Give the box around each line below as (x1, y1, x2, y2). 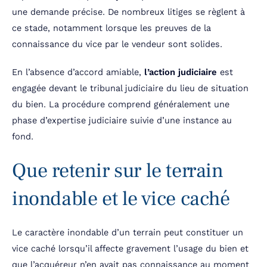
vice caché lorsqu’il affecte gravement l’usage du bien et (12, 243, 249, 254)
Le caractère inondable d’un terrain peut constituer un (12, 227, 243, 238)
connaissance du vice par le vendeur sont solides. (12, 39, 222, 50)
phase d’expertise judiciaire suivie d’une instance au (12, 115, 232, 126)
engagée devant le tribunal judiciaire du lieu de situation (12, 83, 249, 94)
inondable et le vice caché (12, 185, 230, 212)
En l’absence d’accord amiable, (12, 67, 144, 78)
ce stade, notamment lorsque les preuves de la (12, 23, 211, 34)
